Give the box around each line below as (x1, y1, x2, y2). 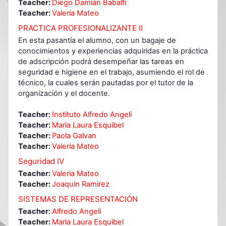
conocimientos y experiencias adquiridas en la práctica (18, 46, 208, 55)
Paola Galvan (52, 131, 96, 140)
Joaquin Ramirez (52, 179, 109, 189)
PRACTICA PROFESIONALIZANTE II (18, 23, 143, 33)
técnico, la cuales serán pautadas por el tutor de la (18, 78, 193, 87)
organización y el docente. (18, 88, 110, 98)
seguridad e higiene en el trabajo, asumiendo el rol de (18, 67, 205, 77)
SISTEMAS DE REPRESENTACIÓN (18, 194, 138, 204)
